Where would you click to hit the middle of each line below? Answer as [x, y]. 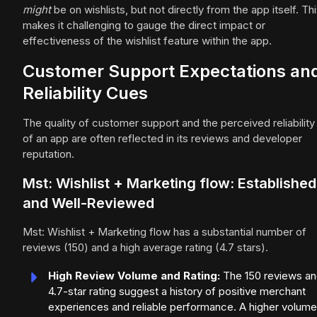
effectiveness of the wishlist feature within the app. [147, 41]
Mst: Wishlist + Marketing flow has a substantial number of [165, 232]
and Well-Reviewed [88, 203]
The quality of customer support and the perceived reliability [169, 123]
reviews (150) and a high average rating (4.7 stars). [145, 248]
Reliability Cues [85, 93]
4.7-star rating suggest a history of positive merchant [177, 292]
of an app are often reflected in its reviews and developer [162, 139]
